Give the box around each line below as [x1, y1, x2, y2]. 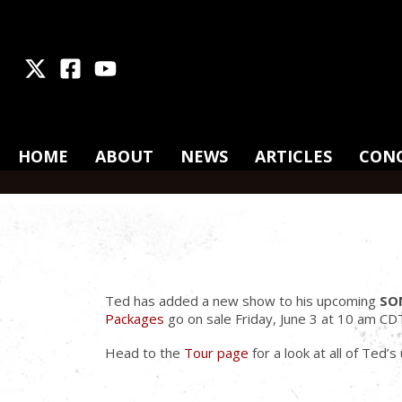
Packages [105, 310, 164, 328]
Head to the [105, 344, 184, 362]
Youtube [116, 56, 168, 74]
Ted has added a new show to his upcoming [105, 292, 380, 310]
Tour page [184, 344, 249, 362]
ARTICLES [255, 145, 332, 167]
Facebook [81, 56, 140, 74]
